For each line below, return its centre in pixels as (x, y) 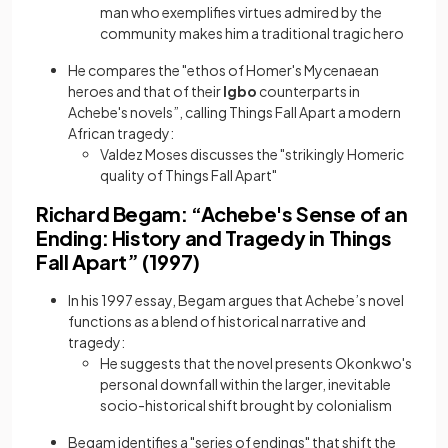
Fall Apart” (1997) (118, 262)
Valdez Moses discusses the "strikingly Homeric (252, 154)
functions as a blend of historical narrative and (217, 321)
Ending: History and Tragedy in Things (214, 238)
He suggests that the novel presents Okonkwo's (256, 363)
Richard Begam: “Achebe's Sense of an (222, 214)
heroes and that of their (145, 91)
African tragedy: (121, 133)
